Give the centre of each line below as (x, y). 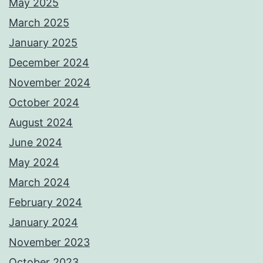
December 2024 (49, 63)
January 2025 (43, 43)
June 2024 (36, 143)
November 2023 (49, 242)
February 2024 (45, 203)
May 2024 (34, 163)
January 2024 (43, 222)
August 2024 (41, 123)
